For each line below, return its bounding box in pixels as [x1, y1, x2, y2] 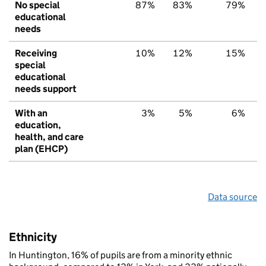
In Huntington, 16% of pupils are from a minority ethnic [9, 249, 232, 261]
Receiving [15, 47, 57, 59]
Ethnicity [9, 229, 57, 244]
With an [15, 107, 47, 119]
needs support [15, 83, 77, 94]
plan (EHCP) [15, 142, 68, 154]
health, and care [15, 131, 84, 142]
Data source [208, 191, 257, 202]
